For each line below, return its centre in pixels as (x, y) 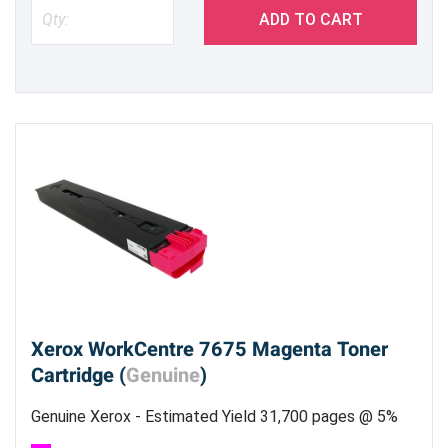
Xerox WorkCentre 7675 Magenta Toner (209, 349)
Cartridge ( (78, 375)
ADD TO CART (310, 19)
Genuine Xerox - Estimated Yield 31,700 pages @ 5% (214, 416)
